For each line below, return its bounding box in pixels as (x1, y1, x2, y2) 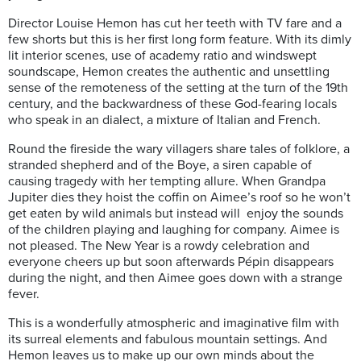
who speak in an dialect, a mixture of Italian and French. (8, 112, 321, 129)
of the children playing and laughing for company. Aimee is (8, 222, 339, 239)
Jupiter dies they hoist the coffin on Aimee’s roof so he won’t (8, 189, 351, 206)
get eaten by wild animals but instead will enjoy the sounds (8, 205, 343, 222)
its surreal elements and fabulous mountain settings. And (8, 331, 327, 348)
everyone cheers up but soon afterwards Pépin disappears (8, 254, 334, 271)
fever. (8, 286, 39, 303)
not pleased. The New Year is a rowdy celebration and (8, 238, 309, 255)
